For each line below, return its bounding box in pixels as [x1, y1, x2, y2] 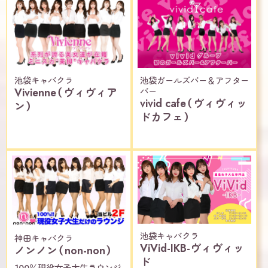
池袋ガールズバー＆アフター [140, 74, 249, 87]
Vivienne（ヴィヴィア [14, 84, 117, 100]
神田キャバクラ [14, 233, 73, 245]
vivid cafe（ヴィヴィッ [140, 95, 247, 111]
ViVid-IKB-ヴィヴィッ [140, 240, 244, 256]
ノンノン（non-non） [14, 243, 112, 259]
